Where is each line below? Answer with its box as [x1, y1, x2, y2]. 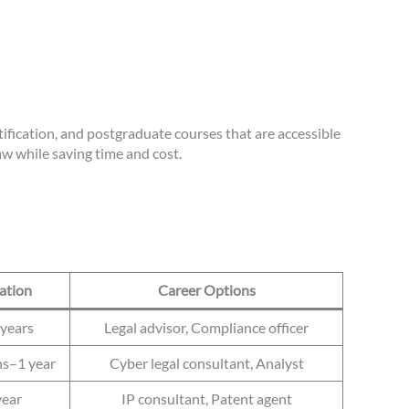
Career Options [157, 281, 256, 299]
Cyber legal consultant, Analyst [109, 354, 304, 372]
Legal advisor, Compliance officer [104, 319, 309, 337]
